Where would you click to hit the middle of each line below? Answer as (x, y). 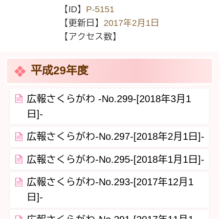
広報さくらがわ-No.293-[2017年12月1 (110, 182)
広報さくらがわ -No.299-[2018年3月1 (109, 99)
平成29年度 (60, 71)
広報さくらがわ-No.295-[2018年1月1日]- (115, 159)
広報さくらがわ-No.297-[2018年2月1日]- (115, 137)
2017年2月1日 (131, 23)
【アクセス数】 (90, 37)
